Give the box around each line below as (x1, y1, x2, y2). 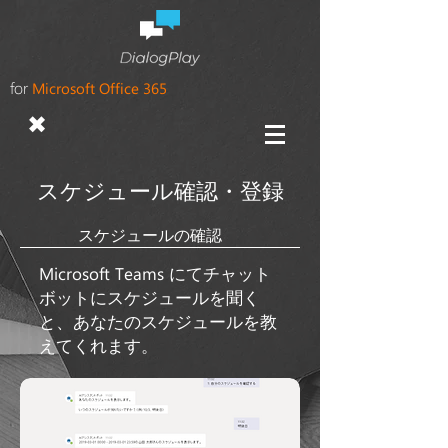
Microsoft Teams (39, 262, 164, 284)
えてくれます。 (39, 337, 158, 356)
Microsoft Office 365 (32, 78, 167, 98)
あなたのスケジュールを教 (73, 313, 277, 332)
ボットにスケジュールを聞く (39, 289, 260, 308)
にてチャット (164, 265, 271, 284)
